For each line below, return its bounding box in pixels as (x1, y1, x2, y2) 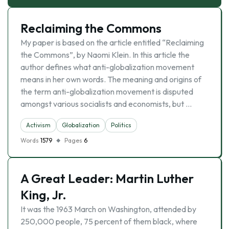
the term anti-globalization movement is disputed (20, 86, 193, 97)
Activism (26, 121, 51, 129)
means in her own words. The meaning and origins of (20, 74, 201, 84)
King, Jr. (20, 187, 66, 202)
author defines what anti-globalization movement (20, 62, 194, 72)
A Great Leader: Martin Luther (20, 171, 194, 186)
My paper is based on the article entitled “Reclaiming (20, 37, 204, 48)
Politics (111, 121, 131, 129)
